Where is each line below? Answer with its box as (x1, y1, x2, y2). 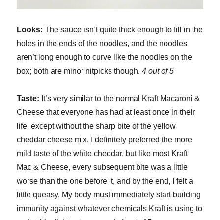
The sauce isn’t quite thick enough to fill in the (43, 25, 203, 34)
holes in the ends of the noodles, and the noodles (17, 39, 188, 48)
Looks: (17, 25, 43, 34)
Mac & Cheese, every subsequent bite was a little (17, 163, 188, 171)
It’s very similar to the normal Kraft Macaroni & (39, 94, 200, 103)
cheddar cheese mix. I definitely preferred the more (17, 135, 192, 144)
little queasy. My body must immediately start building (17, 190, 201, 199)
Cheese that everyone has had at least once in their (17, 108, 195, 116)
